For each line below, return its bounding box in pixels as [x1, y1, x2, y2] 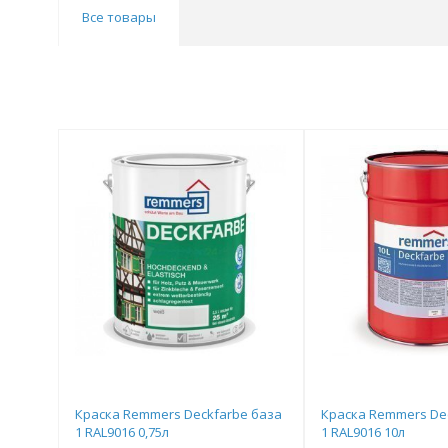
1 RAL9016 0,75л [75, 423, 169, 441]
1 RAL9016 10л [320, 423, 405, 441]
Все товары [82, 8, 156, 26]
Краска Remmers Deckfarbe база [75, 405, 282, 423]
